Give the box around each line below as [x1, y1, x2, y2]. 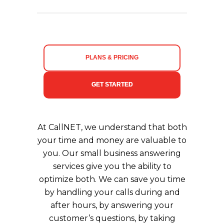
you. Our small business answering [43, 148, 181, 158]
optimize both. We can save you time [38, 174, 185, 184]
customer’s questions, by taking [48, 213, 175, 223]
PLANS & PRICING [85, 53, 138, 61]
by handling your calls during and [44, 187, 180, 197]
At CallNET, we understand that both [37, 122, 187, 132]
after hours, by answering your [50, 200, 173, 210]
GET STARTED [91, 80, 133, 88]
